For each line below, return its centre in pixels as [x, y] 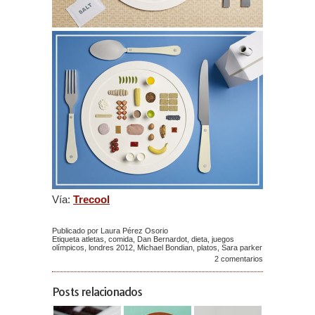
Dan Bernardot [162, 239]
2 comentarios [239, 259]
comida [121, 239]
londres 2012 [111, 247]
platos [207, 247]
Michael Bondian [165, 247]
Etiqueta [67, 239]
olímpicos [68, 247]
